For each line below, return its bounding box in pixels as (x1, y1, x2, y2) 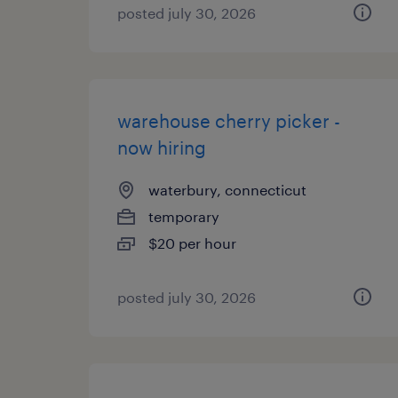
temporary (148, 208, 219, 225)
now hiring (117, 137, 206, 158)
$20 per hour (148, 235, 236, 251)
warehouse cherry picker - (117, 110, 340, 131)
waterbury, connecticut (148, 181, 306, 198)
